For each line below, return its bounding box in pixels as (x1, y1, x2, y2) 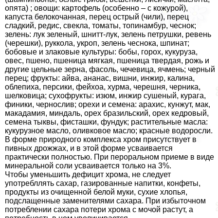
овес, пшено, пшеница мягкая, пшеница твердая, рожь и (5, 56, 209, 65)
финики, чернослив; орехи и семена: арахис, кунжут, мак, (5, 100, 210, 109)
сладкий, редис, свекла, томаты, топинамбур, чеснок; (5, 21, 196, 30)
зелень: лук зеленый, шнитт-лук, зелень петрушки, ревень (5, 30, 211, 39)
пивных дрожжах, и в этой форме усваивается (5, 144, 173, 153)
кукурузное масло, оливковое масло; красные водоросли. (5, 127, 213, 135)
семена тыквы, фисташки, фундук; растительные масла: (5, 118, 208, 127)
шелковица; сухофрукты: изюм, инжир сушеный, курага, (5, 91, 206, 100)
